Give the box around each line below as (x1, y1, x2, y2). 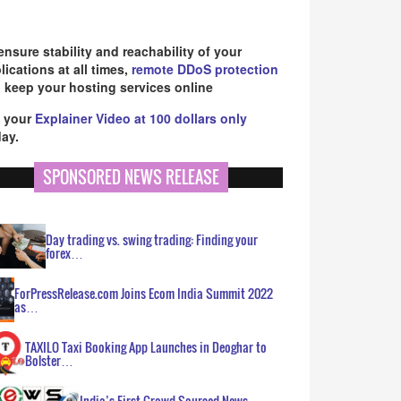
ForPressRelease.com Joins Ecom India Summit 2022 (14, 284, 273, 303)
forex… (46, 243, 83, 262)
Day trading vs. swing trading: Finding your (46, 230, 258, 249)
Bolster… (25, 351, 74, 370)
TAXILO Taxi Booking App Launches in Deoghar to (25, 337, 268, 356)
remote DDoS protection (132, 60, 278, 78)
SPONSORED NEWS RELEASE (42, 166, 219, 189)
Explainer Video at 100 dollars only (35, 109, 247, 127)
